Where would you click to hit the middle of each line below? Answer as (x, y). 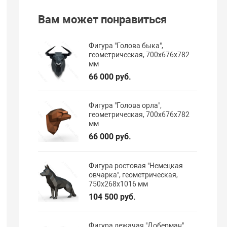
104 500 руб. (112, 197)
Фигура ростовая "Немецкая (136, 165)
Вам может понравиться (103, 20)
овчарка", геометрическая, (134, 175)
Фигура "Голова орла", (125, 106)
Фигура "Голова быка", (126, 45)
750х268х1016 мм (119, 184)
